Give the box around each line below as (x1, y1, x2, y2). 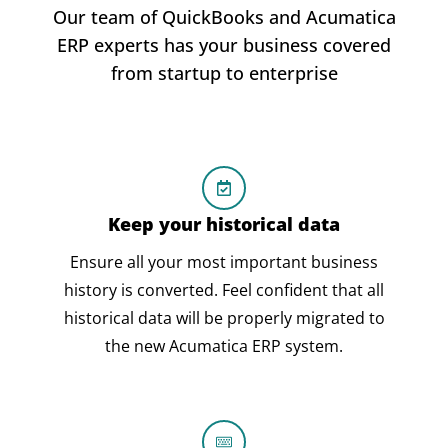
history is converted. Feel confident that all (64, 278, 384, 301)
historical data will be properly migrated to (63, 306, 385, 329)
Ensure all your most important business (70, 250, 378, 273)
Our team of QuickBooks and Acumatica (52, 4, 396, 29)
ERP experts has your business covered (57, 32, 391, 57)
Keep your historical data (108, 211, 340, 236)
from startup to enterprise (110, 60, 338, 85)
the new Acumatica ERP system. (105, 334, 343, 357)
